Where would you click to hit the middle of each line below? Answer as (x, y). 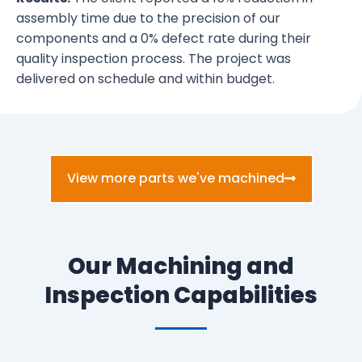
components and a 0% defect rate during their (164, 39)
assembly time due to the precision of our (148, 19)
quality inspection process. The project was (154, 59)
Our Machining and (181, 267)
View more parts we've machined (175, 179)
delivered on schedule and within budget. (145, 79)
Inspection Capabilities (181, 296)
